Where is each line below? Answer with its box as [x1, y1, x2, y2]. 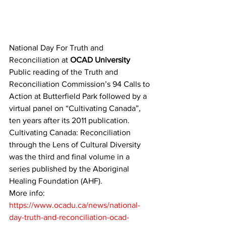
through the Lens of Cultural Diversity [9, 140, 143, 149]
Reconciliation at [9, 55, 70, 64]
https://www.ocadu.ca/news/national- [9, 201, 140, 209]
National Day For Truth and [9, 43, 105, 52]
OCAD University [70, 55, 132, 64]
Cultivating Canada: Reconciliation [9, 128, 133, 137]
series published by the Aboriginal [9, 164, 131, 173]
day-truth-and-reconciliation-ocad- [9, 213, 129, 221]
